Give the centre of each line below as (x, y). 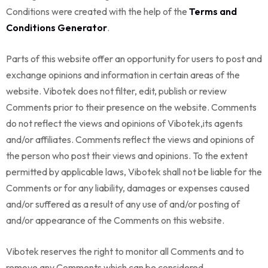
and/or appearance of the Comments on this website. (115, 220)
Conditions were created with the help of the (98, 11)
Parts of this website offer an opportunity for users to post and (134, 59)
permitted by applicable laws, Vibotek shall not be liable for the (134, 172)
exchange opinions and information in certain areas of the (123, 75)
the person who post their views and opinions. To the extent (127, 156)
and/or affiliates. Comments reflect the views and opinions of (130, 139)
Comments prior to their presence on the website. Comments (131, 107)
